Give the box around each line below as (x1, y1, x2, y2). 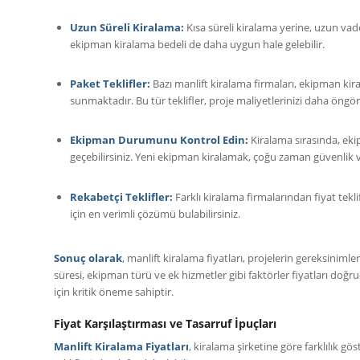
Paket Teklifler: (70, 76, 150, 92)
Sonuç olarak (54, 250, 122, 265)
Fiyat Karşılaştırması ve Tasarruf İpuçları (54, 315, 276, 331)
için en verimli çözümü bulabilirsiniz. (70, 206, 240, 221)
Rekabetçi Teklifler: (70, 189, 173, 204)
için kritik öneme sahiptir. (54, 284, 174, 299)
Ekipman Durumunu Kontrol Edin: (70, 133, 248, 148)
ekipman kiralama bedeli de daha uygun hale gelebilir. (70, 37, 325, 52)
